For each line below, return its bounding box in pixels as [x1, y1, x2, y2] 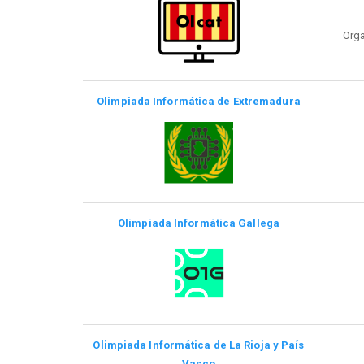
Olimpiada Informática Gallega [118, 216, 279, 229]
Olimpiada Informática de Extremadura [97, 94, 301, 107]
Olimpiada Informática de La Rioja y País [93, 338, 305, 351]
